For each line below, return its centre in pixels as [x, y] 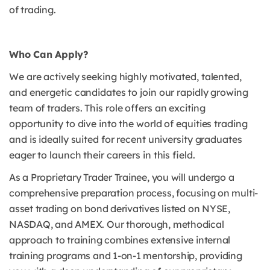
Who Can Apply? [49, 55]
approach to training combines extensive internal [120, 240]
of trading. [33, 10]
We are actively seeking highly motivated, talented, [125, 77]
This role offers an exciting [145, 108]
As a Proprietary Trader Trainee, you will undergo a [122, 177]
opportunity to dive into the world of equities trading [128, 124]
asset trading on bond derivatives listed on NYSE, [120, 209]
